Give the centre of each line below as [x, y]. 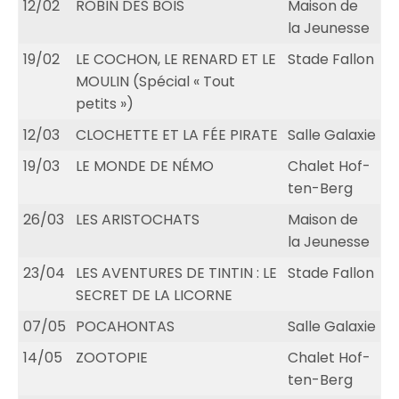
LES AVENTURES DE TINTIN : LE [176, 273]
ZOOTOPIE [112, 358]
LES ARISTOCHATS [138, 220]
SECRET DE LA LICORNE [154, 296]
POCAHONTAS [125, 327]
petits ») [105, 104]
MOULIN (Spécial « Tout [155, 82]
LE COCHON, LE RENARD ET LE [176, 60]
